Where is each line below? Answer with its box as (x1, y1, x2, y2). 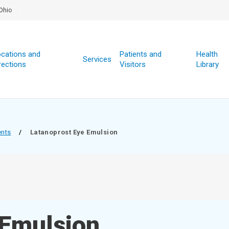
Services (82, 55, 111, 64)
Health (196, 50, 218, 59)
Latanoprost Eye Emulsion (30, 128, 118, 136)
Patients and (119, 50, 162, 59)
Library (196, 60, 219, 69)
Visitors (119, 60, 146, 69)
